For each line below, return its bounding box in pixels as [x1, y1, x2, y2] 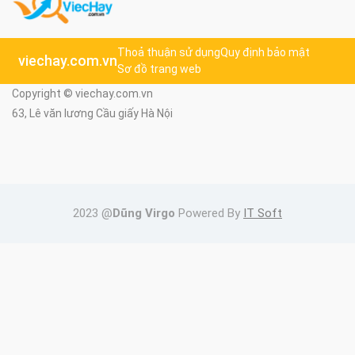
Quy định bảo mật [220, 45, 310, 59]
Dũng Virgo [113, 205, 175, 220]
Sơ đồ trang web [117, 62, 201, 75]
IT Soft [243, 205, 282, 220]
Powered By [175, 205, 243, 220]
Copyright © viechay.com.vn [12, 86, 153, 100]
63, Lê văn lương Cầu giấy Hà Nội [12, 106, 173, 120]
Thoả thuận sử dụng [117, 45, 220, 59]
